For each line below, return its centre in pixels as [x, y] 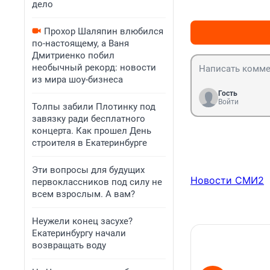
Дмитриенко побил [73, 55]
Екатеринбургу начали [79, 233]
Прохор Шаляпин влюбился [104, 31]
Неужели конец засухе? [82, 221]
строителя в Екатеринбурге [89, 143]
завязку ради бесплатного [89, 119]
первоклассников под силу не [97, 182]
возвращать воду [69, 245]
